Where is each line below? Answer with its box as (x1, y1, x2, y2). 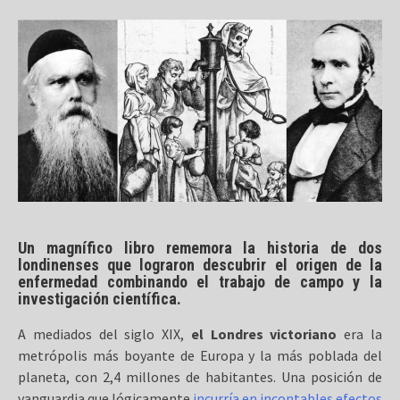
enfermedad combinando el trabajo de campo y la (18, 272, 382, 291)
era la (337, 325, 383, 343)
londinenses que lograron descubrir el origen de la (18, 255, 382, 274)
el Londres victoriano (190, 325, 337, 343)
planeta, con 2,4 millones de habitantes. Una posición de (18, 368, 382, 386)
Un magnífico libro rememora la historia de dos (18, 238, 382, 257)
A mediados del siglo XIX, (18, 325, 191, 343)
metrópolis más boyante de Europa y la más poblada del (18, 346, 382, 364)
